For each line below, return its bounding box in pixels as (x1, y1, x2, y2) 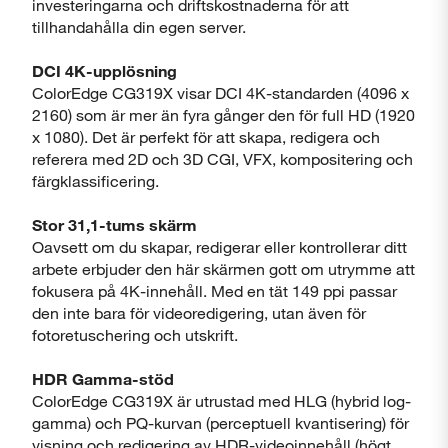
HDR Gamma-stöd (32, 369, 174, 388)
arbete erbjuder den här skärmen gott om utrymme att (32, 259, 415, 278)
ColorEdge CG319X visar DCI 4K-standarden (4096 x (32, 83, 409, 102)
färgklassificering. (32, 171, 159, 190)
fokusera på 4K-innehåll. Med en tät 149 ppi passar (32, 281, 397, 300)
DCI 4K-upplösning (32, 61, 177, 80)
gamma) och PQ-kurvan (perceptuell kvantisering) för (32, 413, 409, 432)
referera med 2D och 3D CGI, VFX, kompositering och (32, 149, 413, 168)
